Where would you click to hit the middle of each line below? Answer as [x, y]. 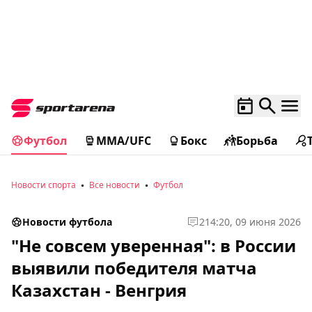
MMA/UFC [124, 141]
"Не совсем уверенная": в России [154, 245]
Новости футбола [67, 222]
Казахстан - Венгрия [99, 290]
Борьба [257, 141]
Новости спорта [44, 185]
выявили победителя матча [134, 268]
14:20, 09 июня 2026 [253, 222]
